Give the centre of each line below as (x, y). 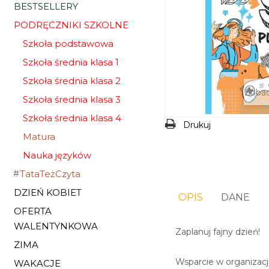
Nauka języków (57, 155)
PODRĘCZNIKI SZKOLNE (71, 25)
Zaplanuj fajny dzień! (217, 231)
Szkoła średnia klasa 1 (71, 62)
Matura (39, 137)
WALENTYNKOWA (56, 226)
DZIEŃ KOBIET (48, 192)
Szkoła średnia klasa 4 (72, 118)
